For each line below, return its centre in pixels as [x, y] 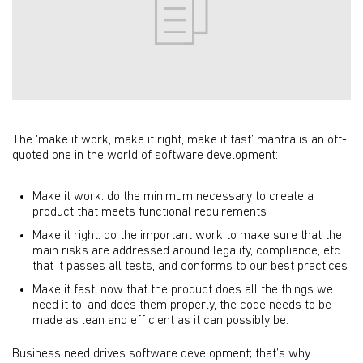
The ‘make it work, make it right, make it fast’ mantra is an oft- [179, 140]
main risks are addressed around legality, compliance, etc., [189, 251]
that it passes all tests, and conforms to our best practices [190, 267]
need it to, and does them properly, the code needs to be [182, 305]
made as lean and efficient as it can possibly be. [160, 321]
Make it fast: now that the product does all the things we [183, 290]
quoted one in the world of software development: [145, 156]
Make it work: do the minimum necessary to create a [173, 197]
